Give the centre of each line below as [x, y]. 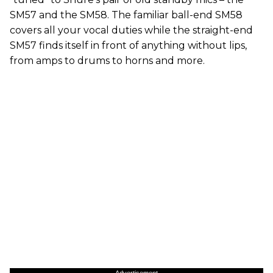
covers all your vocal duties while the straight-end [131, 30]
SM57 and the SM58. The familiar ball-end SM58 [126, 15]
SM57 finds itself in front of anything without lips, [128, 45]
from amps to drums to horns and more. [107, 60]
